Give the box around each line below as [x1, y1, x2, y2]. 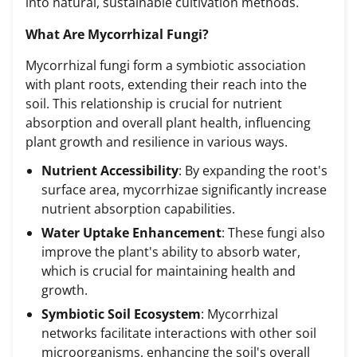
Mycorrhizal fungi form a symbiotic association [25, 57, 306, 75]
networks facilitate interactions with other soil [41, 324, 316, 343]
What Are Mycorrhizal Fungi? [25, 25, 209, 43]
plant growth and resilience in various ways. [25, 133, 288, 151]
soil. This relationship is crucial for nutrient [25, 95, 282, 113]
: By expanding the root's [178, 161, 328, 179]
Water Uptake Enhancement [41, 223, 222, 241]
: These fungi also [222, 223, 325, 241]
